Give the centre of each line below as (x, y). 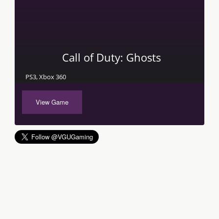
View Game (52, 102)
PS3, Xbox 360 (46, 77)
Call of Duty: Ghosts (111, 57)
